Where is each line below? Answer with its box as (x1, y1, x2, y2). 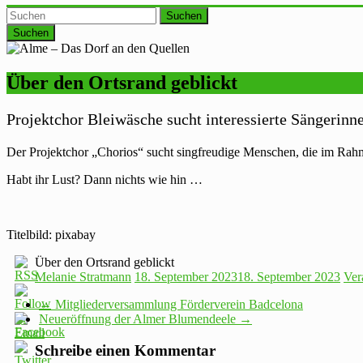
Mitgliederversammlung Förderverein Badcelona (52, 297, 303, 312)
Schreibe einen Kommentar (35, 341, 216, 359)
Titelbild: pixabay (6, 228, 96, 242)
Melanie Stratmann (35, 270, 131, 284)
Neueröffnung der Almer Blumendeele (39, 312, 239, 327)
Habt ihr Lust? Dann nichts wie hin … (6, 173, 203, 187)
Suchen (166, 10, 202, 23)
